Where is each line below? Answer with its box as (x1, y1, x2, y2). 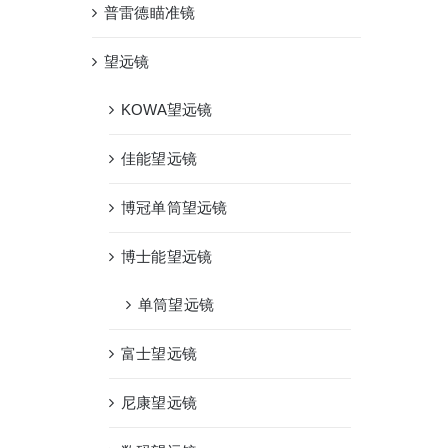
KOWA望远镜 (120, 101, 213, 118)
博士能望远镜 (120, 248, 213, 265)
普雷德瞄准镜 (103, 4, 196, 21)
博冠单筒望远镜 (120, 199, 228, 216)
